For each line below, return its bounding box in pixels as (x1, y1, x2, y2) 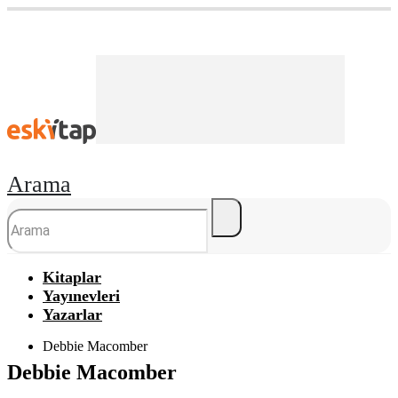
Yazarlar (43, 306, 102, 323)
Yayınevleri (43, 287, 120, 305)
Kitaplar (43, 268, 101, 286)
